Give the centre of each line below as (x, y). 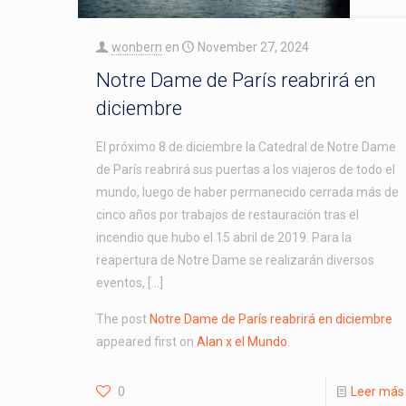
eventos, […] (129, 282)
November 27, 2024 (253, 47)
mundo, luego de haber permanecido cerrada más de (247, 192)
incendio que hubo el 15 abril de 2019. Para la (223, 237)
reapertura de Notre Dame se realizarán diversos (235, 260)
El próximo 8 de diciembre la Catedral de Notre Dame (246, 146)
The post (122, 319)
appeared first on (146, 341)
